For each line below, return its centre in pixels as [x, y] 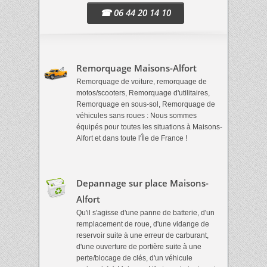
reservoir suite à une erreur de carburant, [142, 235]
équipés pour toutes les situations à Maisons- [149, 127]
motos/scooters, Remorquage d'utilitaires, [143, 93]
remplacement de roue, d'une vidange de [143, 224]
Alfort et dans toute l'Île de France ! [132, 138]
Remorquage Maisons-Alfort [136, 68]
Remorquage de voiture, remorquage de [142, 82]
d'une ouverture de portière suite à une [139, 247]
